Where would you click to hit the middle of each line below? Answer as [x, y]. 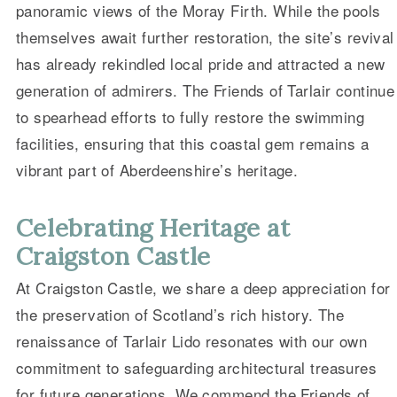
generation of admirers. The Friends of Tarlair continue [205, 90]
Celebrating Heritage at [153, 227]
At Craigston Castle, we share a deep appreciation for [203, 288]
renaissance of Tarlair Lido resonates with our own [191, 341]
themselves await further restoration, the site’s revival [205, 36]
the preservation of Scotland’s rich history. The [180, 315]
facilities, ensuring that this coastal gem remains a [192, 143]
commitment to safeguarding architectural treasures [196, 368]
